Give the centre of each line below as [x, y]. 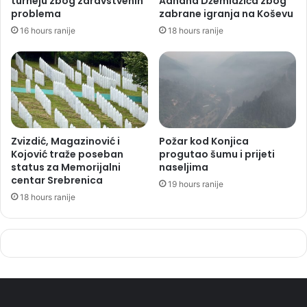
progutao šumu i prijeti [217, 155]
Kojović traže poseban [67, 155]
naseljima [184, 168]
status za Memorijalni [66, 168]
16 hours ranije [48, 30]
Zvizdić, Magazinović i [65, 142]
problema [36, 13]
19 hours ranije [196, 184]
